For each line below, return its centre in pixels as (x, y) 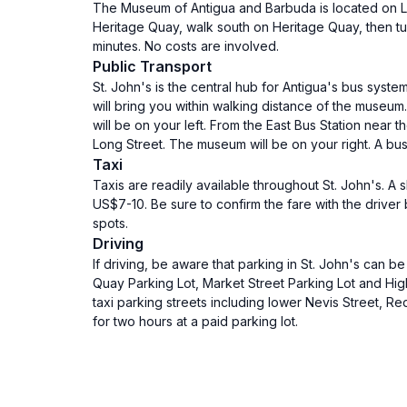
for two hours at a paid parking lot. (195, 321)
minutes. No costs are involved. (186, 46)
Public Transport (152, 66)
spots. (110, 223)
